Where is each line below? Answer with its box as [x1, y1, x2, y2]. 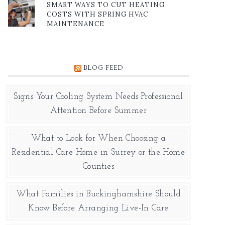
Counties [82, 162, 115, 171]
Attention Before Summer [50, 106, 147, 116]
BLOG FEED [83, 63, 123, 72]
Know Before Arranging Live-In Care [28, 204, 169, 213]
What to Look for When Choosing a [31, 134, 166, 143]
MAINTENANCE [47, 20, 104, 29]
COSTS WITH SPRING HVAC [47, 10, 148, 19]
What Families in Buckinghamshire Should [16, 190, 181, 199]
